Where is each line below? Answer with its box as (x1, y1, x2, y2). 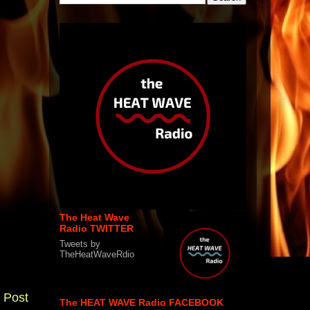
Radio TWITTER (60, 222, 134, 234)
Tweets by (60, 238, 100, 249)
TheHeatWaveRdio (60, 248, 134, 259)
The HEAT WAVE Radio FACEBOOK (60, 296, 224, 308)
